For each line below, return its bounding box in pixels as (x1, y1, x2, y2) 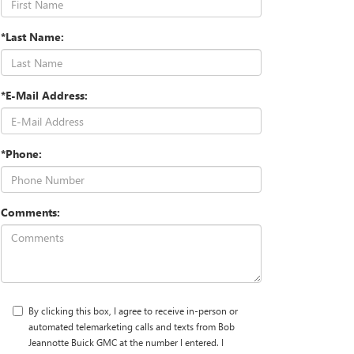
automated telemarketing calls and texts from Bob (28, 320, 235, 333)
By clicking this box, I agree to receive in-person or (28, 304, 238, 317)
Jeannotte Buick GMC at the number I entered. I (28, 336, 224, 348)
